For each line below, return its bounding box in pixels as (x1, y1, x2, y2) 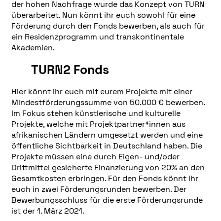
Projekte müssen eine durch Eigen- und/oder (11, 151, 180, 162)
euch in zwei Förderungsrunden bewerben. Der (11, 184, 186, 195)
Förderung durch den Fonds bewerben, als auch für (11, 20, 205, 31)
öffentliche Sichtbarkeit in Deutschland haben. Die (11, 141, 202, 151)
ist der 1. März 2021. (11, 206, 84, 217)
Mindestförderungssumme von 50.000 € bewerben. (11, 97, 205, 108)
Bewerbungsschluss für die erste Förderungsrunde (11, 195, 203, 206)
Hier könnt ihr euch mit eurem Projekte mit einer (11, 86, 192, 97)
